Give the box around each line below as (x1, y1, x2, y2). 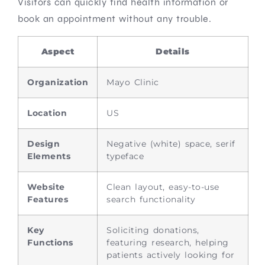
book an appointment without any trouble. (18, 12, 211, 24)
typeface (106, 150, 144, 161)
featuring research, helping (106, 237, 229, 248)
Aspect (41, 46, 75, 57)
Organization (27, 76, 88, 88)
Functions (27, 237, 73, 248)
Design (27, 138, 60, 149)
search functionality (106, 193, 195, 205)
